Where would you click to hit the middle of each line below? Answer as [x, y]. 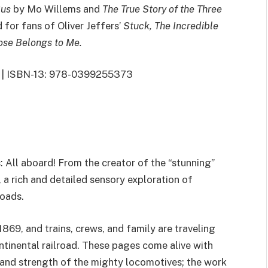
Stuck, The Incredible [171, 25]
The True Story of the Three [162, 9]
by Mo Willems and [58, 9]
